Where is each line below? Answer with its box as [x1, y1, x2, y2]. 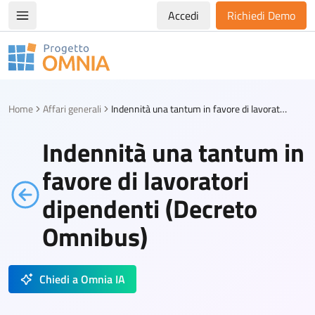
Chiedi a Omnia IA [39, 271, 125, 288]
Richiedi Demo [227, 7, 295, 24]
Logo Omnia [8, 70, 65, 87]
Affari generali [43, 101, 101, 116]
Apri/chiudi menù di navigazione [21, 14, 176, 32]
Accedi [168, 7, 199, 24]
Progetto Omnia [8, 56, 84, 73]
